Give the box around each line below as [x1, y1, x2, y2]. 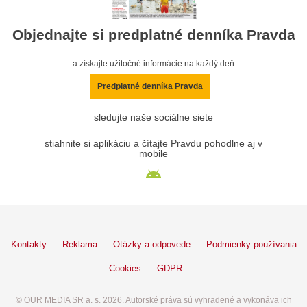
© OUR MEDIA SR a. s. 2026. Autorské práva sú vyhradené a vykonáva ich [15, 295, 292, 305]
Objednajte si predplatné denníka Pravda [12, 26, 295, 42]
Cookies [109, 262, 141, 273]
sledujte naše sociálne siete [94, 112, 213, 123]
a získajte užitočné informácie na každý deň [73, 58, 234, 69]
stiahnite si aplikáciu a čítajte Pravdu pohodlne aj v [45, 138, 262, 149]
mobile [139, 148, 168, 159]
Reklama [62, 238, 97, 249]
